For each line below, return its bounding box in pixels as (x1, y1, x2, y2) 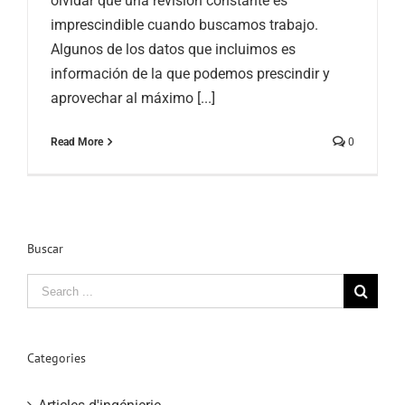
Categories (27, 350, 86, 367)
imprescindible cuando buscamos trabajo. (51, 15, 318, 33)
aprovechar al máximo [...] (51, 89, 215, 107)
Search (26, 277, 71, 295)
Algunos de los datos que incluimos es (51, 40, 296, 58)
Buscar (27, 240, 63, 257)
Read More (51, 135, 103, 148)
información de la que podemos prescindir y (51, 64, 330, 82)
